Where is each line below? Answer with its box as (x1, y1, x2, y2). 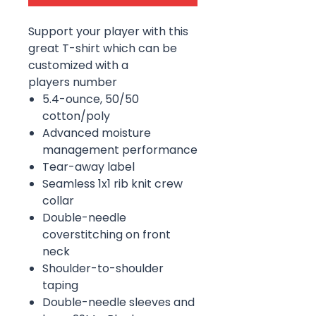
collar (42, 192, 74, 209)
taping (42, 276, 78, 293)
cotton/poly (42, 107, 110, 124)
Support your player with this (28, 23, 188, 39)
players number (28, 73, 117, 90)
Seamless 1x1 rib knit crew (42, 175, 183, 192)
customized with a (28, 56, 128, 73)
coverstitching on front (42, 226, 171, 243)
